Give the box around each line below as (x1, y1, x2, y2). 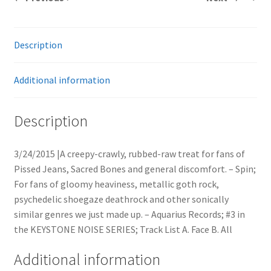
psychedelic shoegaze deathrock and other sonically (13, 192, 229, 205)
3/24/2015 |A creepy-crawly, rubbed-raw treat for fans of (13, 147, 245, 160)
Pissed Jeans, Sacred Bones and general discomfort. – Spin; (13, 162, 256, 175)
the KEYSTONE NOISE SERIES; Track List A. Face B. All (13, 223, 232, 235)
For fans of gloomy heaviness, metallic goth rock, (13, 177, 219, 190)
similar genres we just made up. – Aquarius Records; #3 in (13, 207, 245, 220)
